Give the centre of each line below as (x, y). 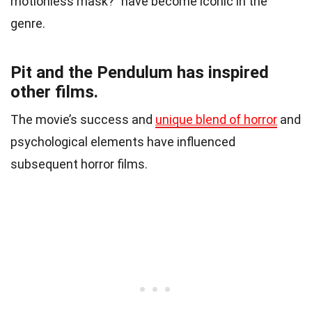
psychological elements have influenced (123, 141)
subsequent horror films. (79, 164)
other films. (54, 92)
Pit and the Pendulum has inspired (140, 72)
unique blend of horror (216, 119)
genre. (28, 23)
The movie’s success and (83, 119)
